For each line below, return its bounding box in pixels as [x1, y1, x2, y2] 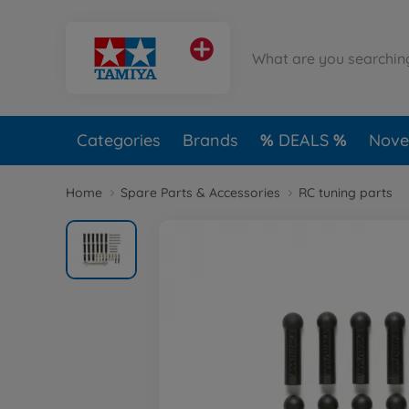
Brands [183, 130, 238, 151]
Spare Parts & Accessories [121, 184, 280, 201]
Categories [77, 130, 161, 151]
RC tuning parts [299, 184, 393, 201]
